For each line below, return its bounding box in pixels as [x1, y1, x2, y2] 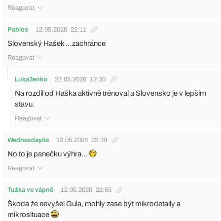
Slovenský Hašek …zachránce [7, 39, 106, 47]
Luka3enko [15, 75, 47, 83]
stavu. [15, 100, 35, 108]
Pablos [7, 26, 28, 33]
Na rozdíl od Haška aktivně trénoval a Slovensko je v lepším [15, 89, 206, 97]
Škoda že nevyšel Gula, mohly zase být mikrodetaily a [7, 199, 181, 208]
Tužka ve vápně [7, 186, 53, 193]
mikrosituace [7, 210, 51, 219]
